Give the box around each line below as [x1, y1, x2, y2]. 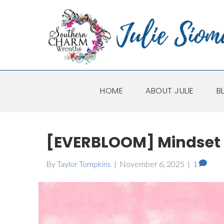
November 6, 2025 [119, 159, 184, 169]
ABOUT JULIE [145, 85, 194, 97]
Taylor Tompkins [57, 159, 111, 169]
